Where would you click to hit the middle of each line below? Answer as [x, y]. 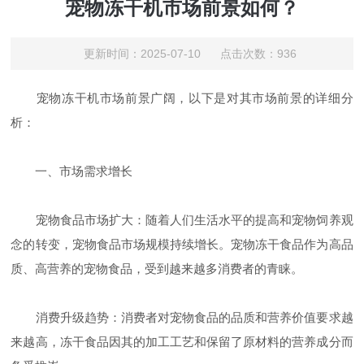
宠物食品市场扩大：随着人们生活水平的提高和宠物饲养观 [182, 220]
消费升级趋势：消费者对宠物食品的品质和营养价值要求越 [182, 318]
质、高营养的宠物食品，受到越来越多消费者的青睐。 [157, 269]
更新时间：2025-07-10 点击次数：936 [190, 54]
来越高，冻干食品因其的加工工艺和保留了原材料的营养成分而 [182, 342]
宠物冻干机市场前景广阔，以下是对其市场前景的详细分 [182, 98]
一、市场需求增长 [72, 171]
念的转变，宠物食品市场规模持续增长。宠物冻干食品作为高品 [182, 245]
